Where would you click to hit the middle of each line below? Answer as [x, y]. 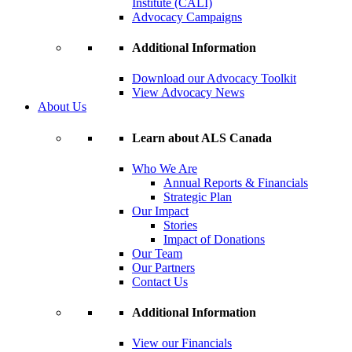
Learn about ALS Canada [202, 137]
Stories [180, 225]
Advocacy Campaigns [187, 16]
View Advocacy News [188, 93]
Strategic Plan [198, 196]
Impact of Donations [214, 239]
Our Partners [163, 267]
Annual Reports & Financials [236, 182]
